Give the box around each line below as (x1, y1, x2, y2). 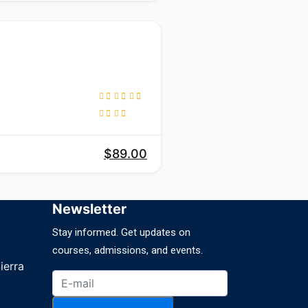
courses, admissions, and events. (52, 244, 203, 257)
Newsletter (52, 201, 126, 218)
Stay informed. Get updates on (52, 226, 190, 239)
